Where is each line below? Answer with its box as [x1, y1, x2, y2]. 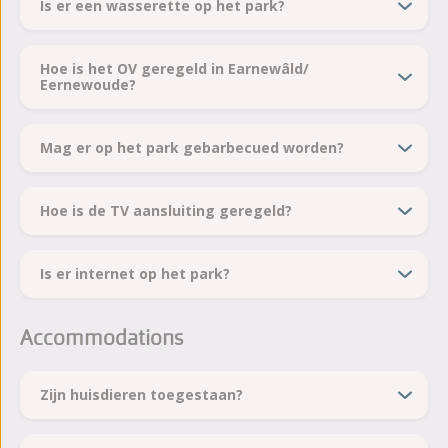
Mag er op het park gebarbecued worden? [40, 138, 344, 158]
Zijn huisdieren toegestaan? [40, 384, 243, 404]
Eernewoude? [40, 75, 136, 95]
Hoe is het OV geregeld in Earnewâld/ [40, 59, 309, 79]
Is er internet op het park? [40, 264, 230, 284]
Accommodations [20, 325, 183, 352]
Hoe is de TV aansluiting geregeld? [40, 201, 292, 221]
